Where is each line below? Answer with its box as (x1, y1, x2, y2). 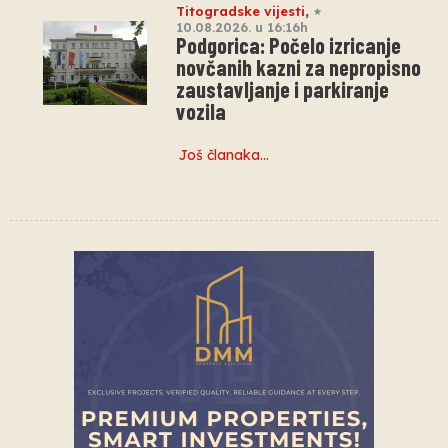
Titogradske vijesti (176, 2, 305, 19)
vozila (176, 97, 226, 124)
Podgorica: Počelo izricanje (176, 31, 401, 58)
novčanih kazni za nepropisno (176, 53, 421, 80)
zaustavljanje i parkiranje (176, 75, 389, 102)
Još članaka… (179, 145, 269, 164)
